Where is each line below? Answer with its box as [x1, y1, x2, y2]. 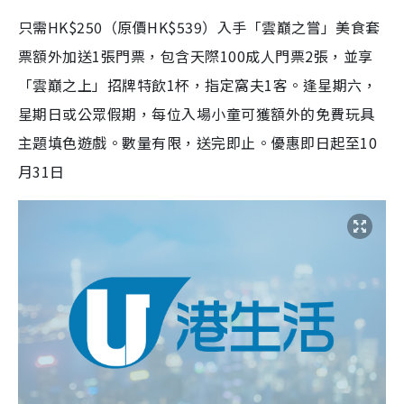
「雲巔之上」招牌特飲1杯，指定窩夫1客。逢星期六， [18, 73, 378, 96]
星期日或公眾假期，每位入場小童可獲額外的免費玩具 [18, 102, 375, 124]
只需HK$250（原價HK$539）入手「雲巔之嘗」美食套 [18, 15, 381, 38]
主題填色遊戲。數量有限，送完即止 [18, 131, 256, 153]
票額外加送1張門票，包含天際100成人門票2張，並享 [18, 44, 373, 67]
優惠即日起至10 [271, 131, 378, 153]
